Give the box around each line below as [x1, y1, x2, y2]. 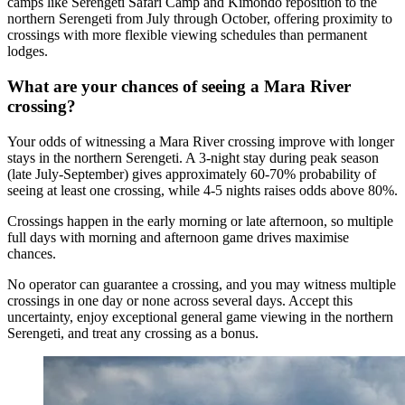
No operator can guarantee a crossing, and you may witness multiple [7, 276, 396, 292]
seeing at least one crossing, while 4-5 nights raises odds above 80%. [7, 182, 398, 198]
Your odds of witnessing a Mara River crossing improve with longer [7, 133, 394, 149]
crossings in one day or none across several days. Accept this [7, 292, 353, 308]
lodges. [7, 43, 48, 60]
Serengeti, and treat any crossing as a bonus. [7, 325, 259, 341]
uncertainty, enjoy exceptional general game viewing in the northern [7, 308, 393, 325]
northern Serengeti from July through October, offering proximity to [7, 11, 392, 27]
